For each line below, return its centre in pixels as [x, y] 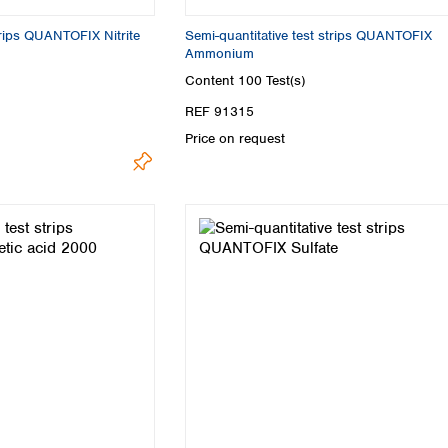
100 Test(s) [271, 81]
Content [211, 81]
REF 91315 [219, 112]
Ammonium [219, 53]
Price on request [235, 139]
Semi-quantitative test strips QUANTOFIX [308, 35]
